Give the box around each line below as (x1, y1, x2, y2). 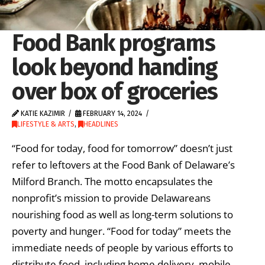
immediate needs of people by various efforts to (12, 240, 233, 254)
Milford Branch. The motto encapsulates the (12, 174, 213, 188)
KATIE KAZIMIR (19, 109, 65, 118)
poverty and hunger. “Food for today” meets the (12, 224, 231, 238)
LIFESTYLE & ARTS (17, 120, 75, 129)
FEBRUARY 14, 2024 (81, 109, 143, 118)
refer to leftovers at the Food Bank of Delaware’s (12, 157, 235, 172)
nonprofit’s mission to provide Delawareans (12, 190, 211, 205)
